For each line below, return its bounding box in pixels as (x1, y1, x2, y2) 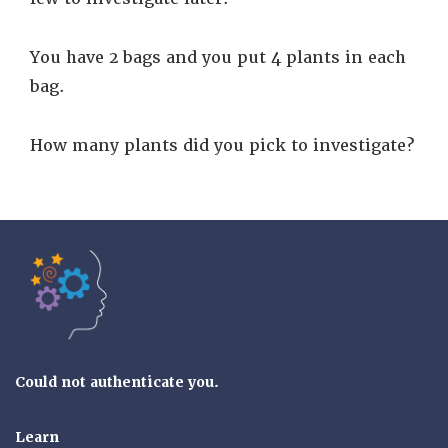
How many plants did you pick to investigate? (30, 135, 414, 156)
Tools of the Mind (107, 254, 251, 274)
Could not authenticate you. (15, 373, 219, 391)
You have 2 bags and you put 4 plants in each (30, 47, 406, 68)
